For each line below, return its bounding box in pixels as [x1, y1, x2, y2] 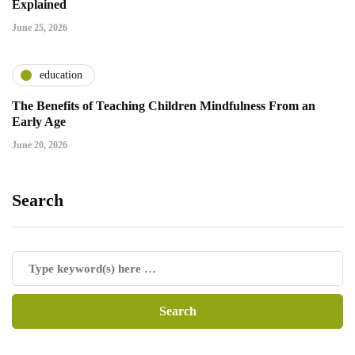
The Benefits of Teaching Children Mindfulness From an [12, 98, 315, 113]
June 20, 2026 [12, 139, 67, 151]
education [40, 69, 82, 82]
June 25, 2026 [12, 21, 67, 33]
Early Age [12, 114, 66, 128]
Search [12, 189, 63, 210]
